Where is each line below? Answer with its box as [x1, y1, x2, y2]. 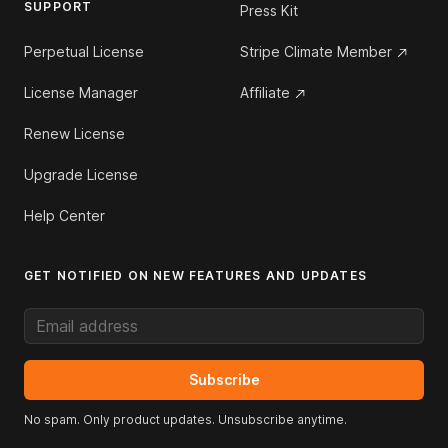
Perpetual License [24, 43, 144, 60]
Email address [23, 309, 125, 329]
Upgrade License [24, 166, 138, 183]
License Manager [24, 84, 138, 101]
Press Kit [240, 2, 298, 19]
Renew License [24, 125, 125, 142]
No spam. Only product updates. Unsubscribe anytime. [24, 412, 347, 427]
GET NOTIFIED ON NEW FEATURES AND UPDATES [24, 268, 368, 283]
